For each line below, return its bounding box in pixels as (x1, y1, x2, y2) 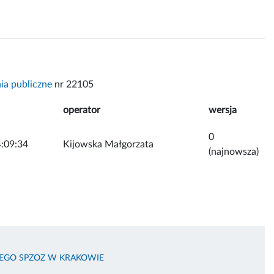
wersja (209, 105, 237, 115)
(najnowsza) (209, 146, 259, 157)
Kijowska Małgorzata (63, 139, 154, 149)
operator (63, 105, 100, 115)
